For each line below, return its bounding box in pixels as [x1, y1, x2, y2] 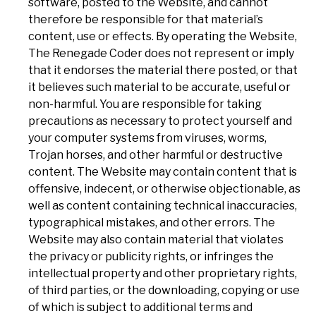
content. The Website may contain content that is [28, 164, 297, 178]
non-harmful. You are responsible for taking [28, 97, 262, 111]
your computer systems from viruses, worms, [28, 130, 267, 145]
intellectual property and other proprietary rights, [28, 266, 297, 280]
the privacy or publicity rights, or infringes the [28, 249, 274, 263]
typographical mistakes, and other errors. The [28, 215, 275, 229]
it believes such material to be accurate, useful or [28, 80, 291, 94]
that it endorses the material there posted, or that [28, 63, 298, 77]
